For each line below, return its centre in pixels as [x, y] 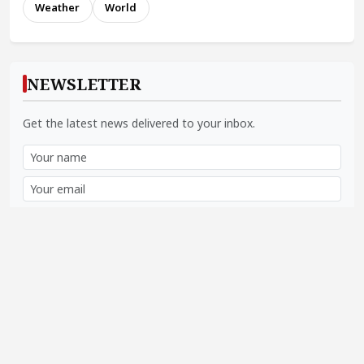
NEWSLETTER [84, 84]
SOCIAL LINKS [88, 288]
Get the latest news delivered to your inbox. [139, 123]
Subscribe [182, 220]
